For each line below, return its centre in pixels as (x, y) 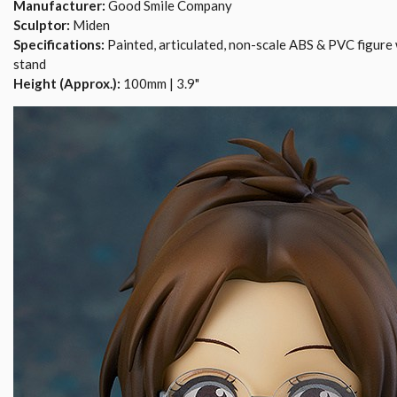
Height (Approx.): (67, 84)
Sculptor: (42, 25)
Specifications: (59, 45)
